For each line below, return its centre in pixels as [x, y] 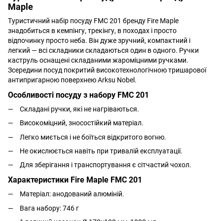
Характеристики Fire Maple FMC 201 [75, 180]
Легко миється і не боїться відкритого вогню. [93, 137]
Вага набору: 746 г [49, 208]
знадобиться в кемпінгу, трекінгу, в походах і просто [92, 30]
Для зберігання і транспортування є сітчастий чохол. [106, 165]
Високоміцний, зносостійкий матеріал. [82, 123]
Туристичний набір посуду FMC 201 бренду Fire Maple [93, 20]
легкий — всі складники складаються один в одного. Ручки [103, 50]
